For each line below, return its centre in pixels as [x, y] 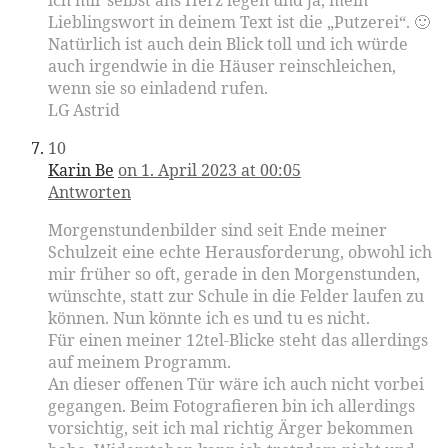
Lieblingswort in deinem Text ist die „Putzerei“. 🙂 [239, 22]
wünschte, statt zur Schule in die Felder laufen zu [236, 296]
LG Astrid [84, 110]
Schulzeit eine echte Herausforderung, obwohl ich [240, 252]
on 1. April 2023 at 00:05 [209, 170]
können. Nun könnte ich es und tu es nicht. [209, 318]
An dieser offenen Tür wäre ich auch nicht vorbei [236, 384]
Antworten [89, 192]
